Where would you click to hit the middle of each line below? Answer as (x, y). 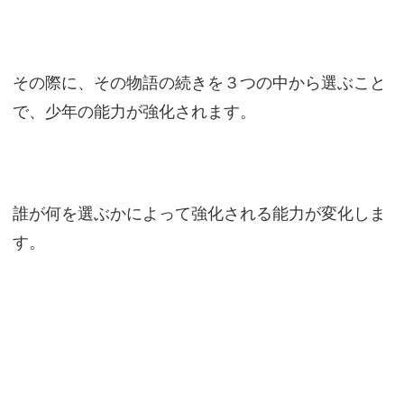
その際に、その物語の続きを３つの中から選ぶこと (199, 83)
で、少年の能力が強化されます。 (134, 112)
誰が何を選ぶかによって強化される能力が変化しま (199, 214)
